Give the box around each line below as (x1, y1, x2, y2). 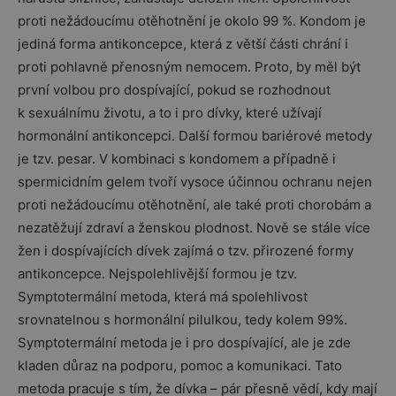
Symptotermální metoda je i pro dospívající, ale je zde (18, 333, 351, 351)
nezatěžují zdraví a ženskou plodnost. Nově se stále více (18, 218, 370, 236)
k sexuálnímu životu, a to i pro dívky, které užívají (18, 103, 322, 121)
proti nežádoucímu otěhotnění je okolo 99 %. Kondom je (18, 11, 366, 29)
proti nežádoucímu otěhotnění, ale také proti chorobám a (18, 195, 371, 213)
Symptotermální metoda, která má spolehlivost (18, 287, 308, 305)
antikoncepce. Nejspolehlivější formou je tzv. (18, 264, 297, 282)
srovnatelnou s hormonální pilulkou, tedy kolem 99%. (18, 310, 347, 328)
